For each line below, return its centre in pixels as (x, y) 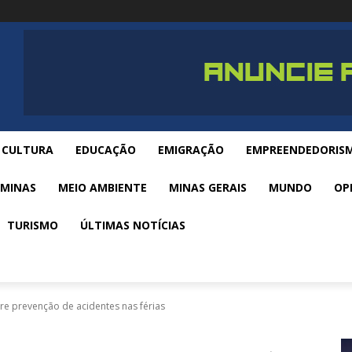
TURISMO (33, 225)
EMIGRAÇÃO (191, 150)
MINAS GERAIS (208, 187)
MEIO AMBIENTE (103, 187)
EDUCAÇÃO (106, 150)
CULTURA (27, 150)
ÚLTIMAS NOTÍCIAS (133, 225)
